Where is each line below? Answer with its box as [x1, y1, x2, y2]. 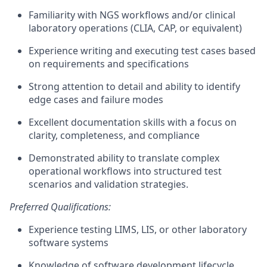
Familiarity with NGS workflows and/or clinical [29, 8, 235, 21]
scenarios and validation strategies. [29, 178, 188, 191]
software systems [29, 236, 108, 249]
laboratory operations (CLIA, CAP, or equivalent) [29, 21, 242, 35]
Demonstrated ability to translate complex [29, 151, 219, 164]
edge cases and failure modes [29, 93, 163, 106]
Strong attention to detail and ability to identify [29, 80, 240, 93]
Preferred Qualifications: [10, 200, 111, 213]
